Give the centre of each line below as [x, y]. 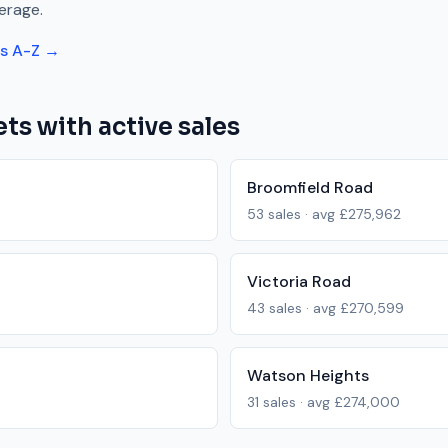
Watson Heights [308, 375]
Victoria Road [299, 281]
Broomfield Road [310, 187]
